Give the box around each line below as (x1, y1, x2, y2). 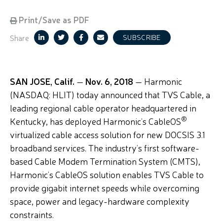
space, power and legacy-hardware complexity (10, 195, 189, 207)
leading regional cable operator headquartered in (10, 102, 196, 113)
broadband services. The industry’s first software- (10, 142, 199, 153)
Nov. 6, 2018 (85, 75, 133, 87)
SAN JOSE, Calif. (10, 75, 76, 87)
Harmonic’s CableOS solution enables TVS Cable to (10, 168, 204, 180)
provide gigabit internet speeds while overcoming (10, 182, 199, 193)
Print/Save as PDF (17, 14, 89, 25)
